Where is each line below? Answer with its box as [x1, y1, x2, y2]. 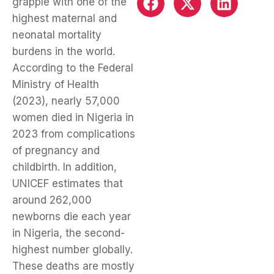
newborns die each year [12, 210, 131, 223]
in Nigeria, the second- [12, 227, 125, 240]
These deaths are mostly [12, 260, 135, 273]
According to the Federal [12, 62, 133, 75]
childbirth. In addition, [12, 161, 117, 174]
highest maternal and [12, 12, 117, 25]
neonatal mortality [12, 29, 102, 42]
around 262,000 [12, 194, 92, 207]
